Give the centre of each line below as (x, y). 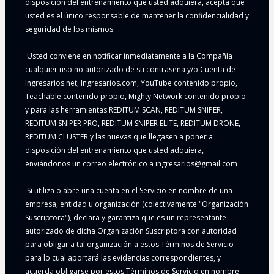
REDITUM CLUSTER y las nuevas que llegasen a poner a (119, 137)
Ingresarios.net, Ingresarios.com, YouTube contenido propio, (131, 83)
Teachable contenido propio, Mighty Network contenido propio (135, 97)
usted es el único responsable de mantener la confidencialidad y (137, 16)
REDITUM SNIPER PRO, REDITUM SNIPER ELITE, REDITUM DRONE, (133, 124)
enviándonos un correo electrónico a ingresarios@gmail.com (131, 164)
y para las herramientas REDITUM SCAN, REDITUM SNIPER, (124, 110)
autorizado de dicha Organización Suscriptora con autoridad (131, 231)
